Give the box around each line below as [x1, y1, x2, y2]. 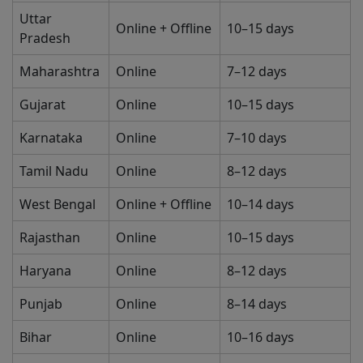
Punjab [19, 295, 62, 314]
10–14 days [227, 195, 294, 214]
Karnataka [19, 129, 83, 147]
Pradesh [19, 29, 70, 48]
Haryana [19, 262, 71, 280]
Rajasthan [19, 228, 80, 247]
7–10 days [227, 129, 287, 147]
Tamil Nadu [19, 162, 88, 181]
